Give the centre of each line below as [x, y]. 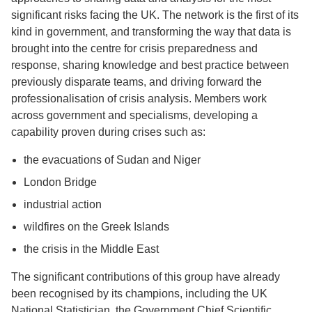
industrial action [62, 204]
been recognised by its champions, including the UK [139, 293]
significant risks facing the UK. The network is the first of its [155, 15]
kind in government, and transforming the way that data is [151, 31]
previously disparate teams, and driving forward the [136, 81]
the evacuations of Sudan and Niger [112, 159]
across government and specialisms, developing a [134, 115]
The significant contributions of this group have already [146, 276]
